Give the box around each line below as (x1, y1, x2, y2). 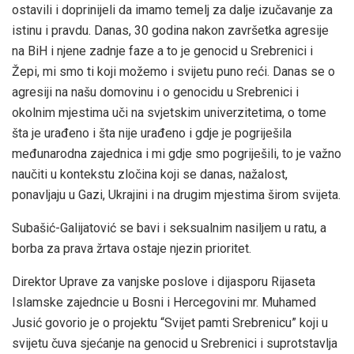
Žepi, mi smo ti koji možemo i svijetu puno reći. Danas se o (12, 64, 335, 80)
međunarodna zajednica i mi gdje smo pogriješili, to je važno (12, 146, 341, 162)
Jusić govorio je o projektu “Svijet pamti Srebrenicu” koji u (12, 315, 328, 331)
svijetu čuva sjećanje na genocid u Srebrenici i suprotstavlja (12, 336, 337, 352)
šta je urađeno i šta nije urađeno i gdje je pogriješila (12, 126, 292, 141)
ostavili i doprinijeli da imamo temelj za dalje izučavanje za (12, 2, 333, 18)
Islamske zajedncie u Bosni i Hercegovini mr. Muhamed (12, 295, 316, 311)
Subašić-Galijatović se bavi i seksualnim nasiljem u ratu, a (12, 220, 326, 236)
